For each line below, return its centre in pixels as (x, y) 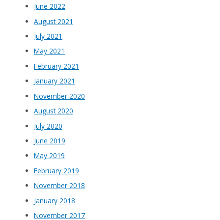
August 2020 (54, 111)
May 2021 (50, 51)
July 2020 (48, 126)
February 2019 (57, 170)
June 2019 (50, 140)
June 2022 (50, 6)
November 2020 (60, 96)
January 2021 (55, 81)
